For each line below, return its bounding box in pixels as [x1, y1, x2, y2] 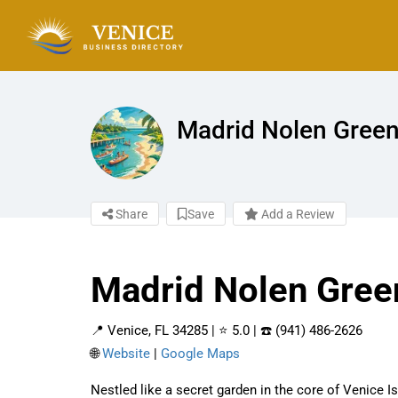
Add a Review [259, 206, 335, 221]
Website [102, 345, 150, 362]
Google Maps [161, 345, 240, 362]
